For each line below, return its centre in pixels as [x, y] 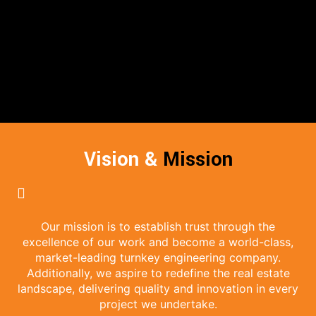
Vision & [123, 160]
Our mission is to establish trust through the [158, 227]
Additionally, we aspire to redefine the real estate [158, 273]
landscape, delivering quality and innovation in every [158, 289]
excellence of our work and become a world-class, [158, 242]
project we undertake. [158, 304]
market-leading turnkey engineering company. [158, 258]
